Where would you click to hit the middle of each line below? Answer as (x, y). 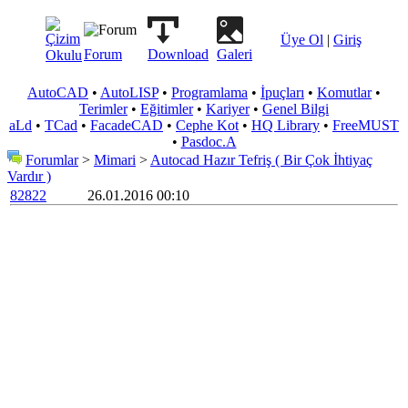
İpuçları (282, 92)
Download (178, 54)
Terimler (103, 109)
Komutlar (344, 92)
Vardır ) (29, 176)
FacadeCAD (127, 125)
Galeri (235, 54)
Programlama (209, 92)
